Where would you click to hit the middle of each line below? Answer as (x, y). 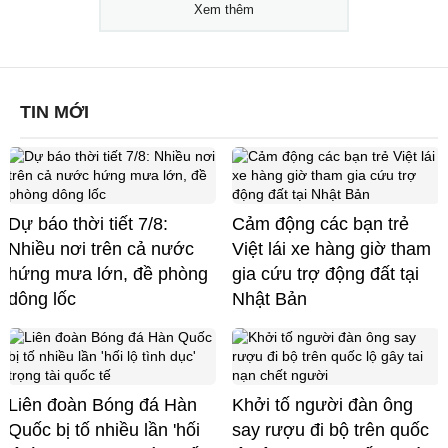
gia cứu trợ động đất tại (325, 274)
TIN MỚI (54, 112)
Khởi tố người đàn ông (322, 405)
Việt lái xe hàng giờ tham (331, 249)
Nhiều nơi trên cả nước (101, 249)
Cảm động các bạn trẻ (320, 224)
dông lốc (42, 299)
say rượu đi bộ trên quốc (330, 430)
